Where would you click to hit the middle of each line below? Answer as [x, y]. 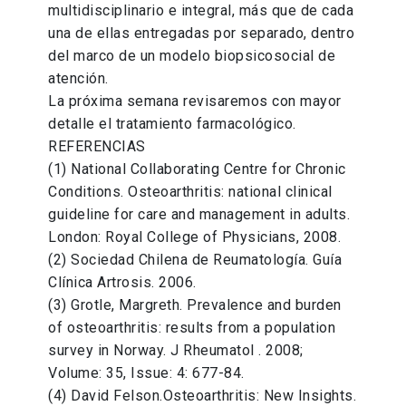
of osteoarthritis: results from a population [192, 328]
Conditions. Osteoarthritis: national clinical [190, 192]
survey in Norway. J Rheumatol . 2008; [176, 351]
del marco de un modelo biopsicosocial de [192, 56]
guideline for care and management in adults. [199, 215]
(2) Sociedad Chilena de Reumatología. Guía [195, 260]
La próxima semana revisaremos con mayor [195, 101]
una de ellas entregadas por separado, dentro [202, 34]
